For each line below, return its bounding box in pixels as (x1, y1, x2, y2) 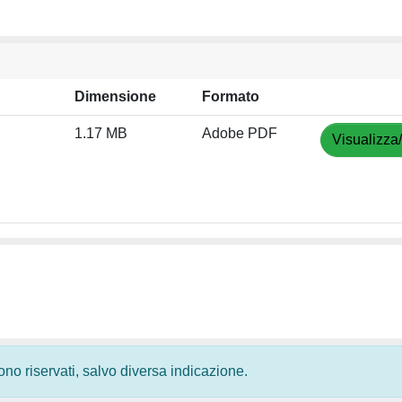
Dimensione (74, 89, 156, 104)
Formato (202, 89, 259, 104)
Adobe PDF (202, 126, 277, 141)
